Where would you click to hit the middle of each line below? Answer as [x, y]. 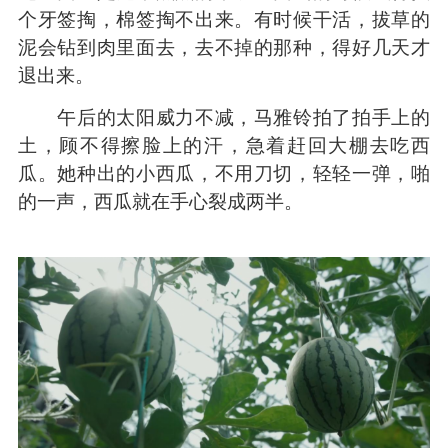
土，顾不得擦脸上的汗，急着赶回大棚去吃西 [224, 145]
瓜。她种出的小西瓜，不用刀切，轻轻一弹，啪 [224, 173]
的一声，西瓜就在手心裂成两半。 [160, 201]
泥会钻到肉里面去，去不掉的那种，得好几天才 [224, 47]
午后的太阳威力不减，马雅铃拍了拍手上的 [224, 117]
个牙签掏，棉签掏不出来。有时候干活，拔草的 [224, 19]
